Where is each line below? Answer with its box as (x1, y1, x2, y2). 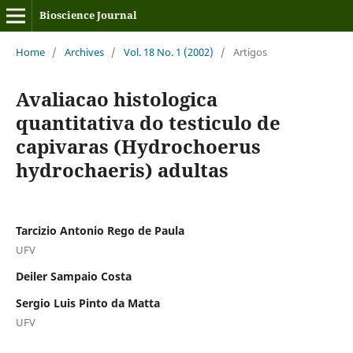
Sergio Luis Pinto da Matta (15, 295, 160, 310)
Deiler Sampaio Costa (15, 268, 132, 284)
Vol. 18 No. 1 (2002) (123, 44, 214, 59)
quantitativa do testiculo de (15, 109, 281, 136)
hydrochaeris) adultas (15, 156, 229, 183)
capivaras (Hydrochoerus (15, 132, 261, 159)
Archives (64, 44, 104, 59)
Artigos (232, 44, 267, 59)
